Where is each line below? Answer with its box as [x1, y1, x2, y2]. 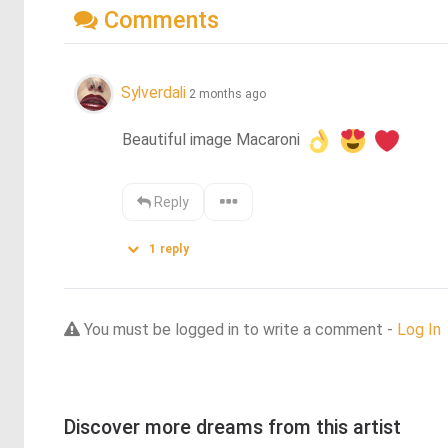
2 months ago [189, 86, 266, 101]
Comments [98, 6, 219, 35]
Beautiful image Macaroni [122, 130, 305, 150]
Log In [397, 320, 441, 340]
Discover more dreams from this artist [64, 416, 401, 440]
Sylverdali [121, 82, 186, 102]
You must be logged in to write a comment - [80, 320, 397, 340]
